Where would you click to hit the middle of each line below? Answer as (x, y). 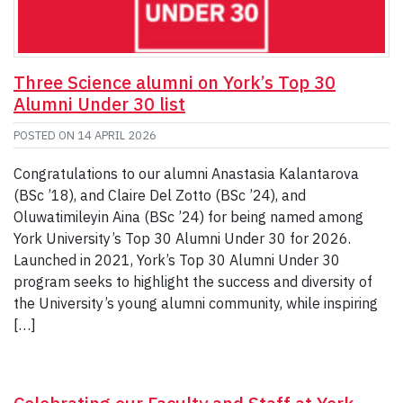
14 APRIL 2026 (117, 136)
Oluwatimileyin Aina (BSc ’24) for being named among (188, 217)
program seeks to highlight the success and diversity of (193, 282)
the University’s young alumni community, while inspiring (196, 304)
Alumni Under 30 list (99, 104)
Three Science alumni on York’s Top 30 (175, 83)
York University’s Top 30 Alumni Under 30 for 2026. (182, 239)
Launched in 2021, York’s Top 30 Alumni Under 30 (177, 260)
